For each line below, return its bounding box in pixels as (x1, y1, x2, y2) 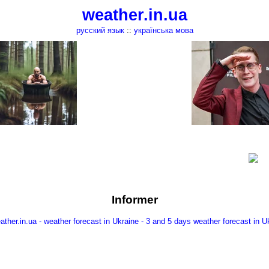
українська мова (133, 26, 193, 35)
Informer (111, 193, 158, 207)
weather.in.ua (82, 6, 187, 24)
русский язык (76, 26, 124, 35)
